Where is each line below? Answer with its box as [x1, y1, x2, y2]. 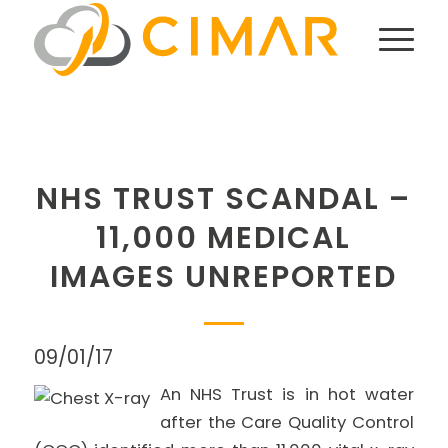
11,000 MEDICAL [96, 217, 352, 259]
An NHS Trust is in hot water [159, 383, 415, 406]
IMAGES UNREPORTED [50, 256, 398, 298]
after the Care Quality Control [159, 411, 415, 434]
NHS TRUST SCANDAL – [36, 178, 412, 220]
